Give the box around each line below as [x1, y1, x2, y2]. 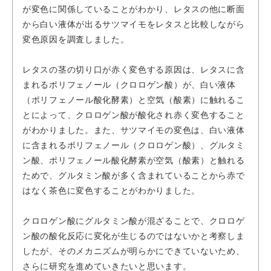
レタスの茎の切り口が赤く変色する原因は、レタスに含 [22, 64, 245, 74]
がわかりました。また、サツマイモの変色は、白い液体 [22, 125, 245, 135]
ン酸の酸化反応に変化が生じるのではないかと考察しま [22, 230, 245, 241]
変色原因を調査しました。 [22, 34, 129, 44]
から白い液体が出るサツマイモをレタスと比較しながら [22, 19, 245, 29]
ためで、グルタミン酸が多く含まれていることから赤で [22, 170, 245, 180]
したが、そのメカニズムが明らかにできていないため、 [22, 246, 245, 256]
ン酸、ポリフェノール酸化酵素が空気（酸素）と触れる [22, 155, 245, 165]
